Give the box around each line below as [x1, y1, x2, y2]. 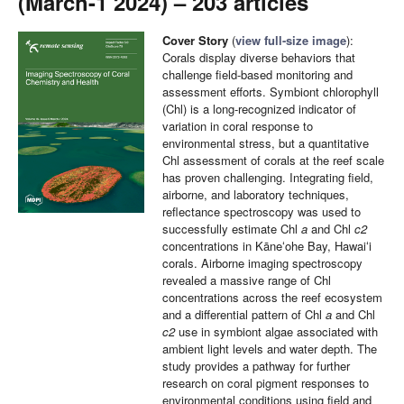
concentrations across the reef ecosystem [162, 289, 382, 306]
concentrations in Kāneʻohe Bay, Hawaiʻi [162, 237, 372, 254]
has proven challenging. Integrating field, [162, 169, 373, 186]
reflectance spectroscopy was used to [162, 203, 361, 220]
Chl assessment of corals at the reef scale [162, 151, 384, 169]
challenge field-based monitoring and [162, 66, 353, 83]
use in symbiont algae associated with [175, 323, 378, 340]
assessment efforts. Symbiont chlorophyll [162, 83, 379, 100]
